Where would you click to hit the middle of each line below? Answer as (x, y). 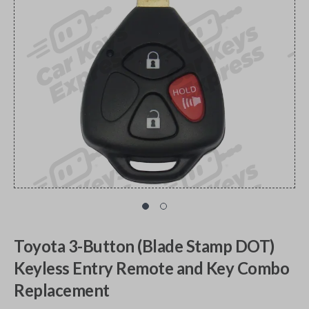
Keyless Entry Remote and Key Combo (151, 268)
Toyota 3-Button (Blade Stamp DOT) (144, 246)
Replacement (62, 290)
